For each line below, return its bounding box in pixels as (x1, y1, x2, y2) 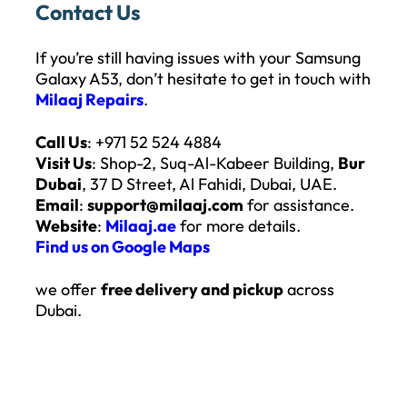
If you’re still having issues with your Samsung (35, 46, 361, 68)
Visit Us (35, 152, 92, 174)
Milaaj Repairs (35, 88, 144, 110)
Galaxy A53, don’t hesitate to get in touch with (35, 67, 371, 89)
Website (35, 214, 97, 236)
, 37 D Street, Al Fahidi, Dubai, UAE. (82, 173, 337, 194)
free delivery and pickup (101, 278, 283, 300)
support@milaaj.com (87, 194, 243, 215)
